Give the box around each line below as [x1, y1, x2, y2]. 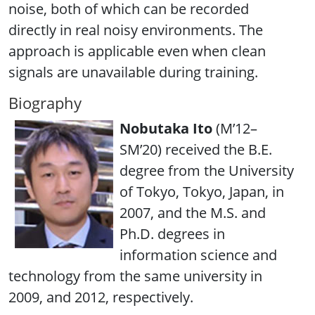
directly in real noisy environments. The [8, 20, 263, 39]
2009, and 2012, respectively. [8, 287, 193, 307]
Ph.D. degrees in [120, 224, 225, 243]
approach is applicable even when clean [8, 41, 266, 60]
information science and [120, 245, 277, 264]
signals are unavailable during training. [8, 62, 258, 82]
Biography [8, 92, 82, 113]
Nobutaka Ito [120, 118, 216, 138]
